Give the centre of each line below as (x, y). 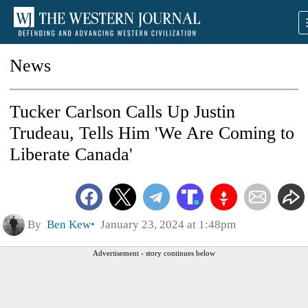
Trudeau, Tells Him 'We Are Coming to (152, 133)
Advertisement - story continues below (154, 253)
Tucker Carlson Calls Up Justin (122, 112)
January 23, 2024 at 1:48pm (165, 224)
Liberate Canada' (71, 154)
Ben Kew (69, 224)
